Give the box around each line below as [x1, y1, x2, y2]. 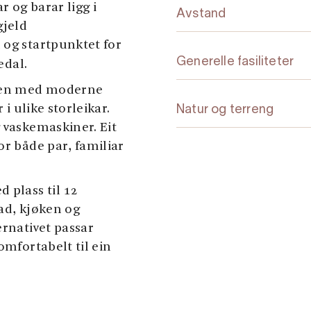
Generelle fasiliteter [176, 56, 294, 68]
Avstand [176, 8, 226, 20]
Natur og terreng [176, 103, 274, 116]
